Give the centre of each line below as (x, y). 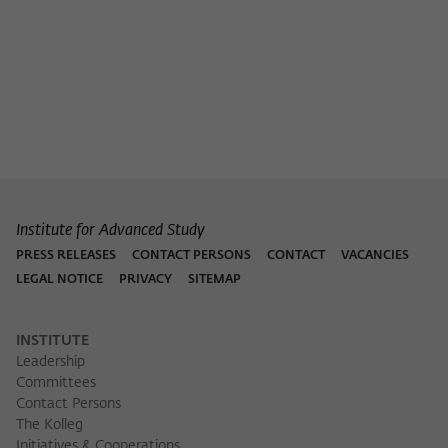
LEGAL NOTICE (59, 280)
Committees (56, 383)
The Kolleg (49, 425)
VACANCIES (375, 256)
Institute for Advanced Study (110, 231)
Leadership (50, 362)
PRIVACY (145, 280)
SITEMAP (214, 280)
